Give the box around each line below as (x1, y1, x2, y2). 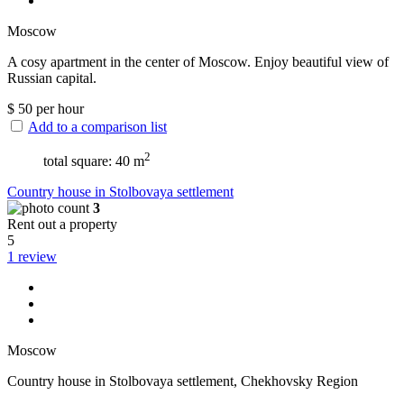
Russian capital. (7, 69, 96, 86)
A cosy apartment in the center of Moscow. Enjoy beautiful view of (7, 53, 389, 69)
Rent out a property (7, 216, 117, 233)
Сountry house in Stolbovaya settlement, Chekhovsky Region (7, 373, 358, 390)
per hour (32, 100, 84, 116)
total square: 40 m (43, 153, 144, 170)
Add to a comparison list (28, 118, 167, 134)
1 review (7, 249, 57, 265)
